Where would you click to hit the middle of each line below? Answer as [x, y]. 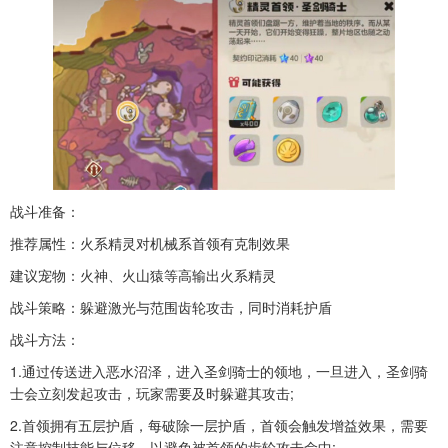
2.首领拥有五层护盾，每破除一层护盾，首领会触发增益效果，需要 [219, 424]
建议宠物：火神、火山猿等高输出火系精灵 [143, 274]
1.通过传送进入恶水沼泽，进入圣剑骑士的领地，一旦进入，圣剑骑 [219, 370]
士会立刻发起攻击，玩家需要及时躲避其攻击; [152, 392]
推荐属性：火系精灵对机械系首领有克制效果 [150, 242]
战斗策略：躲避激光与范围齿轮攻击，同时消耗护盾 [171, 306]
